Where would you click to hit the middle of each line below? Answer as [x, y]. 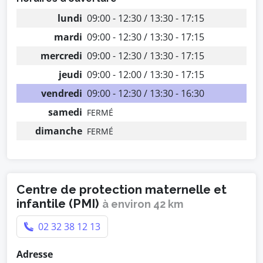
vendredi [62, 93]
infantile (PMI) [59, 203]
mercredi [61, 56]
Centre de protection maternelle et [122, 189]
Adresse [35, 254]
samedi [65, 112]
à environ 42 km [143, 204]
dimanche [59, 131]
